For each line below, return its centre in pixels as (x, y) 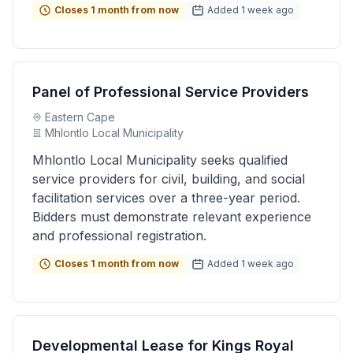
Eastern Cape (80, 117)
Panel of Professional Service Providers (171, 92)
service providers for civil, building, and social (169, 179)
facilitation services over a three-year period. (166, 198)
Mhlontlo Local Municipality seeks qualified (160, 160)
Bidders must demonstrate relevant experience (172, 217)
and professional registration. (119, 236)
